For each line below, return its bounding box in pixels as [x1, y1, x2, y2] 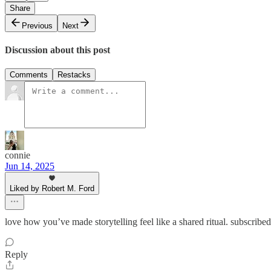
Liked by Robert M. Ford [10, 184, 94, 194]
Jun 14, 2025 [5, 161, 54, 172]
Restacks [57, 70, 91, 80]
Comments [10, 70, 48, 80]
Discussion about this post [5, 45, 110, 56]
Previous [22, 21, 53, 30]
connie [5, 150, 30, 161]
